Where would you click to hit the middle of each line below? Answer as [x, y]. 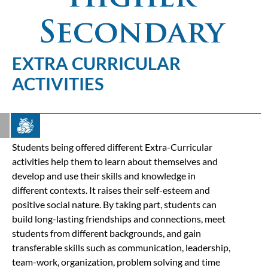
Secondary [131, 35]
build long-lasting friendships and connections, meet [119, 218]
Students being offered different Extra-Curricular [112, 147]
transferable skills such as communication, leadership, [121, 247]
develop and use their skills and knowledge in [104, 175]
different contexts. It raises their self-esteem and [111, 190]
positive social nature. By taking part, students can [114, 204]
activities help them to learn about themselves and [115, 161]
